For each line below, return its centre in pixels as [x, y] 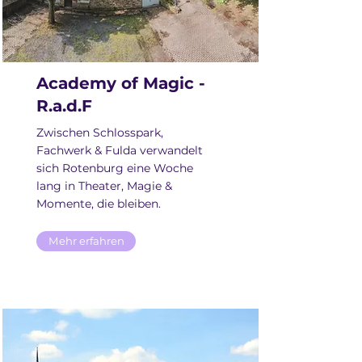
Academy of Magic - [121, 83]
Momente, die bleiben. [99, 204]
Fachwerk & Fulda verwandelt [120, 150]
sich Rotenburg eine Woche [115, 168]
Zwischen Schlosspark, [100, 133]
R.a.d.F [64, 106]
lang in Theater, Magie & [104, 186]
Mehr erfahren [86, 241]
